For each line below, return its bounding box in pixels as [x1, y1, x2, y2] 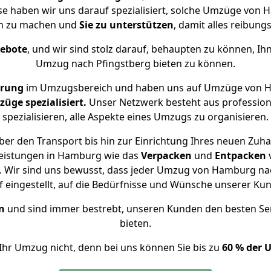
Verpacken [140, 149, 192, 162]
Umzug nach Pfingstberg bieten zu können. [36, 57, 235, 70]
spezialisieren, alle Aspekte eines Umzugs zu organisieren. [2, 110, 269, 123]
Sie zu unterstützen [79, 18, 174, 31]
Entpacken [214, 149, 266, 162]
